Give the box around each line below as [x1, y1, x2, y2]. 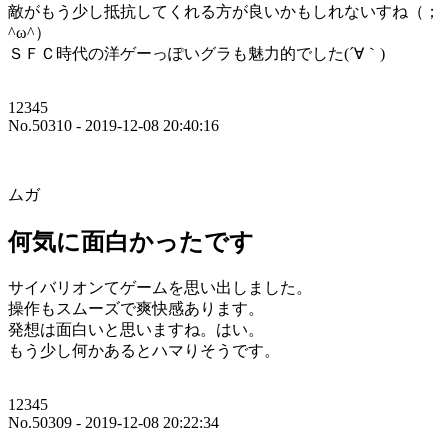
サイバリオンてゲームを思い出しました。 [8, 279, 312, 297]
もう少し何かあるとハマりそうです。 [8, 342, 280, 360]
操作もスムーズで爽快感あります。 [8, 300, 264, 318]
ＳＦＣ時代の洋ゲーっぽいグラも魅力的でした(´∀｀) [8, 45, 385, 63]
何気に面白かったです [8, 229, 254, 256]
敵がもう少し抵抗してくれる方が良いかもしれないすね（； [8, 3, 440, 21]
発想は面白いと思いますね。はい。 [8, 321, 264, 339]
